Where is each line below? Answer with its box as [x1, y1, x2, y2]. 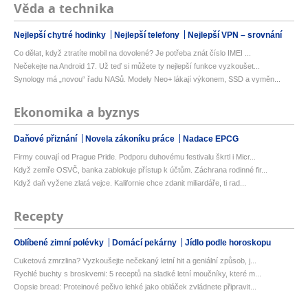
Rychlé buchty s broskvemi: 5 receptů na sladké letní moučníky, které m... [14, 269, 261, 278]
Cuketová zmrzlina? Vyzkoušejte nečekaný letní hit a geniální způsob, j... [14, 256, 256, 265]
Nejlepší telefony [114, 30, 181, 41]
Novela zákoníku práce [85, 134, 177, 144]
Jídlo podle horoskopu [185, 238, 271, 248]
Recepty [14, 208, 63, 225]
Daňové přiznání [14, 134, 79, 144]
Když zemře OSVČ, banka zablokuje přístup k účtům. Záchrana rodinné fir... [14, 166, 267, 175]
